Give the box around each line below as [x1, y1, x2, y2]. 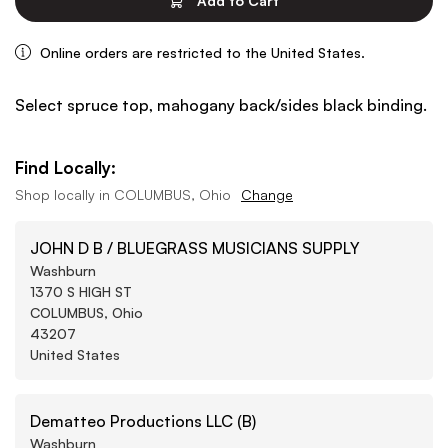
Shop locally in [15, 185, 114, 203]
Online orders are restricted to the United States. [40, 43, 365, 61]
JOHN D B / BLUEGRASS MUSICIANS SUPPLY [30, 237, 360, 258]
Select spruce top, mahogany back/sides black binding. [15, 94, 427, 115]
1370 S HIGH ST [30, 282, 132, 300]
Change [241, 185, 293, 203]
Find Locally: [15, 156, 116, 178]
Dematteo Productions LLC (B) [30, 410, 256, 431]
